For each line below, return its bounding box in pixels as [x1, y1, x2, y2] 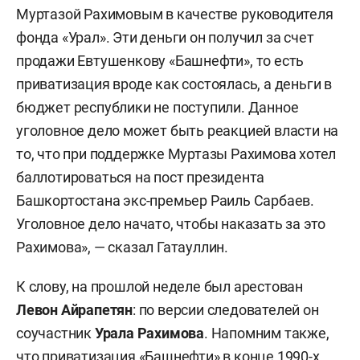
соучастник [16, 325, 95, 342]
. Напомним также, [204, 325, 329, 342]
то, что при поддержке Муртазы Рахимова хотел [16, 145, 337, 162]
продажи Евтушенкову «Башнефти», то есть [16, 52, 305, 69]
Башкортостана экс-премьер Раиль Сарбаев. [16, 192, 314, 209]
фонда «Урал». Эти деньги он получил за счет [16, 29, 314, 46]
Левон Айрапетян [16, 301, 133, 318]
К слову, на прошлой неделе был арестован [16, 278, 303, 295]
